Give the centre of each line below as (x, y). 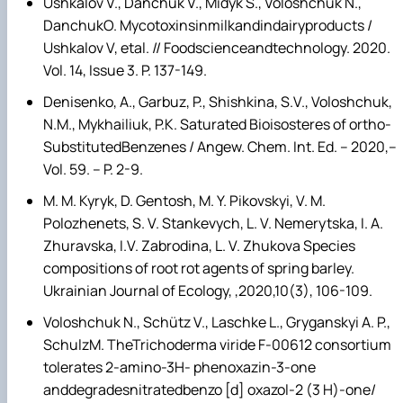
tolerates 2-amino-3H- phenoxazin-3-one (179, 367)
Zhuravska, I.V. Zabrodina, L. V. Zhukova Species (199, 246)
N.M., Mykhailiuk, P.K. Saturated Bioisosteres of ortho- (217, 125)
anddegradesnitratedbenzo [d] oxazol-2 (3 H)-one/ (210, 390)
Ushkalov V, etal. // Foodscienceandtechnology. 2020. (217, 47)
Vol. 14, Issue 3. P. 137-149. (125, 70)
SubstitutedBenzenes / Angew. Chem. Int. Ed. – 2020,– (220, 147)
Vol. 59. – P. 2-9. (93, 170)
